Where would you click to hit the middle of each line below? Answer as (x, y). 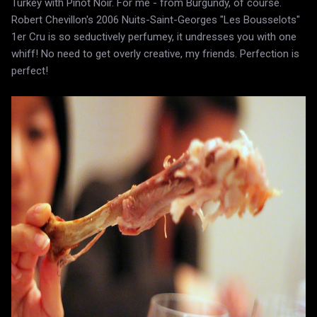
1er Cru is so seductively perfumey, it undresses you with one (154, 36)
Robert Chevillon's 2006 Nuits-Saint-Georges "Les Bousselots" (156, 19)
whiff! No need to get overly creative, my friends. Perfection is (155, 53)
